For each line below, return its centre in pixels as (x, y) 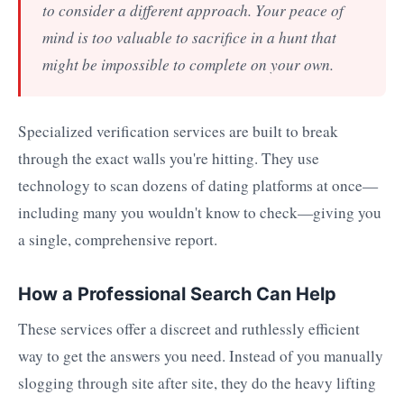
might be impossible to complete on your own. (188, 64)
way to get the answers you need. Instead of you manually (201, 356)
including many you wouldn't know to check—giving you (200, 212)
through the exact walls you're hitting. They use (169, 158)
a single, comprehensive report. (118, 239)
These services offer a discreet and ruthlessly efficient (189, 329)
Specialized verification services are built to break (178, 131)
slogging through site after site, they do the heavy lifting (197, 383)
